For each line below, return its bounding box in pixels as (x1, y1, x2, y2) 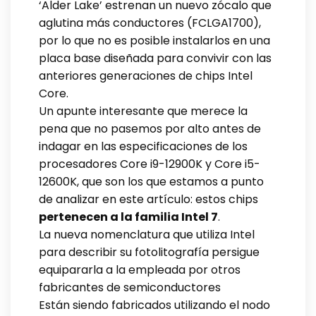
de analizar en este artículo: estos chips (39, 190, 258, 207)
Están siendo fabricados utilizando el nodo (39, 296, 270, 313)
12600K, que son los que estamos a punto (39, 173, 264, 190)
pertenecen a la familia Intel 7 (39, 208, 218, 225)
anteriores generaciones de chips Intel (39, 67, 253, 84)
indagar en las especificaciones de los (39, 138, 248, 154)
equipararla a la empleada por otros (39, 261, 241, 278)
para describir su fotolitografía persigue (39, 243, 260, 260)
